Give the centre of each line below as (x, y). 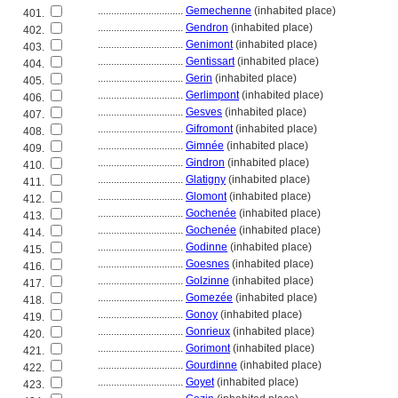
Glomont (206, 196)
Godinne (207, 247)
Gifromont (209, 129)
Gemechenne (219, 11)
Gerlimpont (212, 95)
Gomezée (209, 298)
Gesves (204, 112)
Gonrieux (208, 331)
